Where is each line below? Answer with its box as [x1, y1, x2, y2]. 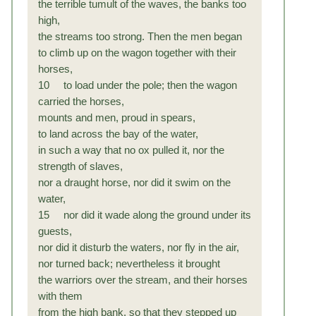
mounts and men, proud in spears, [38, 111, 195, 123]
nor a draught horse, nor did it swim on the [38, 176, 231, 188]
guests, [38, 225, 72, 237]
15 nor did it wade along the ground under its [38, 209, 251, 221]
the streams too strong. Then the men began [38, 30, 242, 42]
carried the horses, [38, 95, 124, 107]
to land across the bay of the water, [38, 128, 198, 140]
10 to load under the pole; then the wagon [38, 79, 237, 91]
